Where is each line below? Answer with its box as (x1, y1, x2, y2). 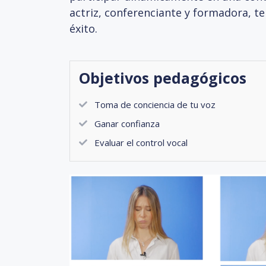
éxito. (69, 21, 97, 36)
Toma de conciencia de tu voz (94, 98, 216, 110)
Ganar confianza (94, 117, 160, 129)
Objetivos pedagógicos (79, 67, 246, 88)
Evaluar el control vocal (94, 136, 188, 148)
